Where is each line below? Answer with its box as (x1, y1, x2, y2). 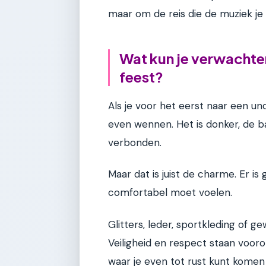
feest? (119, 68, 163, 86)
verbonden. (108, 135, 161, 149)
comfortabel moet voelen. (108, 186, 232, 199)
